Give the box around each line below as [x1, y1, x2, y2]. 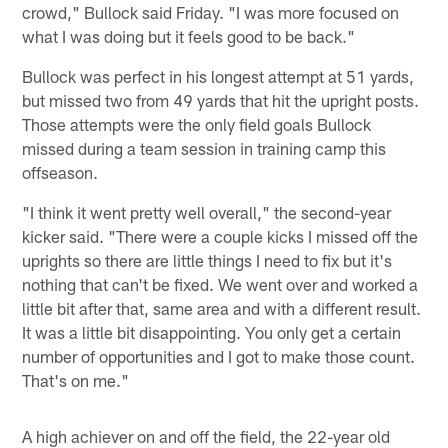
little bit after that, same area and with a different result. [22, 297, 422, 318]
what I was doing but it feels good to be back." [22, 25, 356, 46]
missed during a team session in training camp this [22, 137, 387, 158]
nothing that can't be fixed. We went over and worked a [22, 273, 419, 294]
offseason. [22, 161, 99, 182]
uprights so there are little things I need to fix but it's [22, 249, 393, 270]
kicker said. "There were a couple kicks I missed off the [22, 225, 419, 246]
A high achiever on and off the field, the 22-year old [22, 425, 391, 446]
